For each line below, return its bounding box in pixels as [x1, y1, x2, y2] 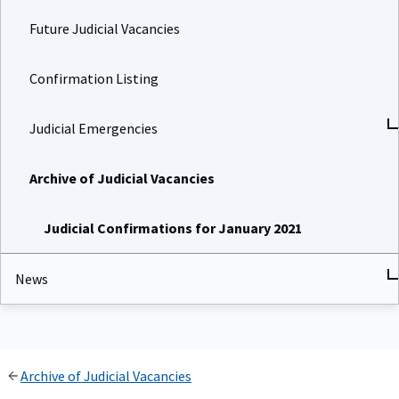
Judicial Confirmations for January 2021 [44, 218, 302, 237]
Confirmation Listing [29, 69, 159, 87]
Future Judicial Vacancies [29, 19, 180, 37]
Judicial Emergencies [29, 118, 158, 137]
